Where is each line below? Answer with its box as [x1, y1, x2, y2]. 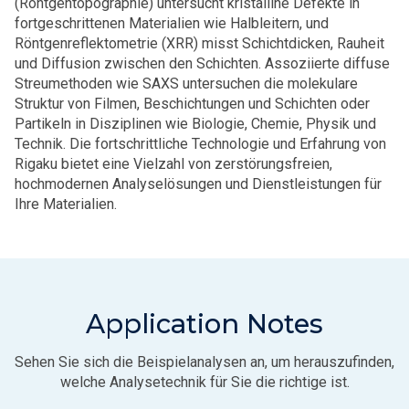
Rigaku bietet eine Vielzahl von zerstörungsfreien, [15, 154, 332, 173]
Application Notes [86, 307, 323, 340]
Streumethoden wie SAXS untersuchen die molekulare [15, 74, 358, 92]
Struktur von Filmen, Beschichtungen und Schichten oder [15, 94, 370, 112]
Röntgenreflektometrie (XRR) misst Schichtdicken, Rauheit [15, 34, 384, 52]
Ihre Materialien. [15, 194, 117, 213]
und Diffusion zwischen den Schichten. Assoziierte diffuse [15, 54, 390, 72]
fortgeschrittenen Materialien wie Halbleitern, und [15, 14, 329, 32]
